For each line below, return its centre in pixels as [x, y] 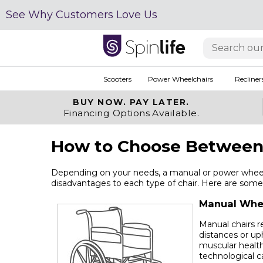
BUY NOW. [101, 102]
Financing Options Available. [131, 113]
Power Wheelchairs [180, 79]
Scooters [117, 79]
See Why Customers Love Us [82, 15]
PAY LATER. [159, 102]
